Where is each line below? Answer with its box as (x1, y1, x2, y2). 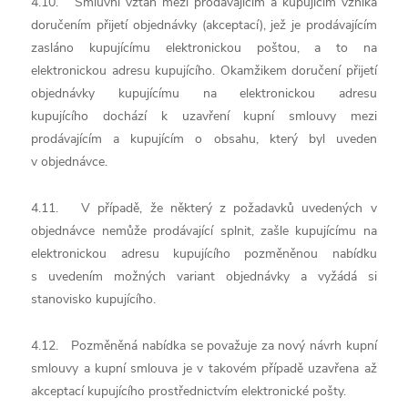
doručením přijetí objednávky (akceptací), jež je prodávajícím (31, 16, 377, 34)
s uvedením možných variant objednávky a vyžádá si (31, 268, 377, 285)
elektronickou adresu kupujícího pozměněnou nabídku (31, 245, 377, 262)
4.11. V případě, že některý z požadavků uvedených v (31, 199, 377, 217)
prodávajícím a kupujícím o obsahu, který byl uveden (31, 130, 377, 148)
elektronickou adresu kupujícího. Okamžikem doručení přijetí (31, 62, 377, 79)
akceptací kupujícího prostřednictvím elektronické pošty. (31, 382, 347, 400)
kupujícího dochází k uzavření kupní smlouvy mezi (31, 107, 377, 125)
